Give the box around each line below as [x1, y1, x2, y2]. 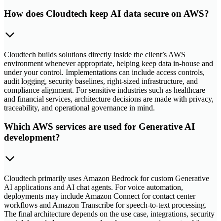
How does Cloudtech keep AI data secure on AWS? [4, 8, 209, 19]
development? [4, 132, 60, 143]
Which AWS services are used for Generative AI [4, 121, 195, 132]
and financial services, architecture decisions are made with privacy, [4, 94, 214, 103]
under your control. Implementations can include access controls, [4, 68, 205, 76]
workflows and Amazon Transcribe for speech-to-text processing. [4, 201, 207, 209]
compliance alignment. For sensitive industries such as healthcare [4, 85, 205, 94]
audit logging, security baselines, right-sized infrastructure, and [4, 76, 198, 85]
